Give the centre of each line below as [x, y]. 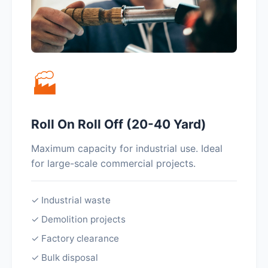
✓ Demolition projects [78, 219]
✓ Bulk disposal [65, 258]
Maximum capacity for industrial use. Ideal [127, 148]
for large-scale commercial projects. [113, 163]
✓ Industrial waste [71, 200]
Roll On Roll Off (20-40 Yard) [119, 124]
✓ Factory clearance [75, 238]
